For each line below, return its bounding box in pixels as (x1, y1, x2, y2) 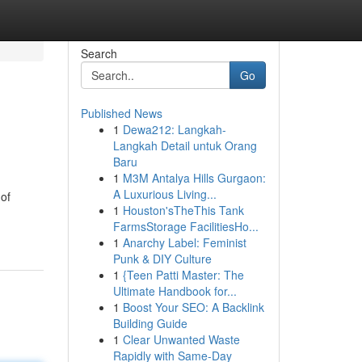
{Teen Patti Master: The (122, 267, 244, 283)
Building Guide (112, 315, 187, 331)
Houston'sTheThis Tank (122, 202, 244, 218)
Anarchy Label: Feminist (122, 234, 246, 250)
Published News (80, 105, 162, 121)
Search (80, 45, 117, 61)
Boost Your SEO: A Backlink (122, 299, 264, 315)
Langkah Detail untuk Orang (112, 137, 257, 154)
